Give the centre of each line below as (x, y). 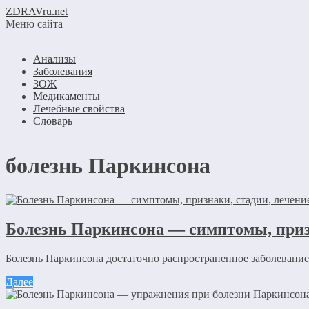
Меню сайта (34, 24)
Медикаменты (67, 96)
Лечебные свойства (79, 109)
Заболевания (63, 71)
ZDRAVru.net (37, 11)
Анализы (54, 59)
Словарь (53, 121)
